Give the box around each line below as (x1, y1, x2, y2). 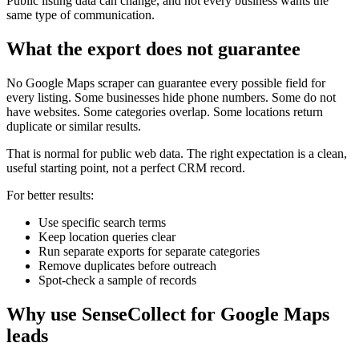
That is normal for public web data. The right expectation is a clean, (6, 147, 347, 161)
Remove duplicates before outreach (38, 259, 216, 273)
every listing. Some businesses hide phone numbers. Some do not (6, 91, 336, 105)
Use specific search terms (38, 216, 166, 230)
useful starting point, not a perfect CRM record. (6, 161, 245, 175)
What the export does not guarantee (6, 38, 301, 60)
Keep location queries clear (38, 230, 175, 244)
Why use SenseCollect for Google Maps (6, 303, 329, 325)
